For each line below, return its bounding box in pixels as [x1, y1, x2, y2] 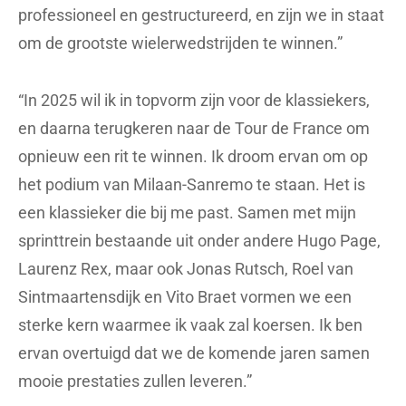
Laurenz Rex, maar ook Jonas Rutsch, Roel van [18, 258, 353, 278]
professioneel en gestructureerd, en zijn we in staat [18, 5, 384, 24]
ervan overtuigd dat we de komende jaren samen [18, 343, 370, 362]
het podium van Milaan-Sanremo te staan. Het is [18, 174, 365, 194]
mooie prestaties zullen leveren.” [18, 371, 252, 391]
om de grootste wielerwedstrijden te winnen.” [18, 33, 343, 53]
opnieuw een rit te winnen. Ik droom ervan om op [18, 146, 368, 166]
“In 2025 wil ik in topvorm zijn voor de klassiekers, [18, 90, 370, 110]
